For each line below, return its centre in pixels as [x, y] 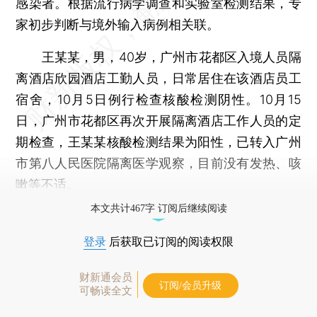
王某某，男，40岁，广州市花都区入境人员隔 [158, 57]
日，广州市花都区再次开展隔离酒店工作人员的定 [158, 120]
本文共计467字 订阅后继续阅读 [158, 208]
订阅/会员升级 [190, 285]
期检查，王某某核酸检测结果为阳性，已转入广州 [158, 142]
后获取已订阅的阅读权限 [170, 241]
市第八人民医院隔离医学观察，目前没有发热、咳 [158, 163]
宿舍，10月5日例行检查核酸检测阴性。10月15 [158, 99]
